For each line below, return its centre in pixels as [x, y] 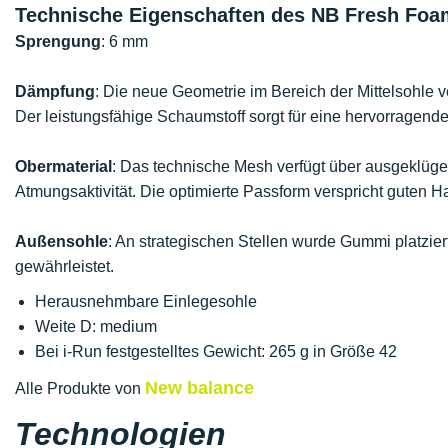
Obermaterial [63, 166]
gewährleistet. [64, 266]
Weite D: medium [96, 326]
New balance [199, 388]
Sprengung [58, 41]
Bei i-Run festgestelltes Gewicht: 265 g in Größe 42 [216, 351]
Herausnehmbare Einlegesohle [146, 301]
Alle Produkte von [80, 388]
